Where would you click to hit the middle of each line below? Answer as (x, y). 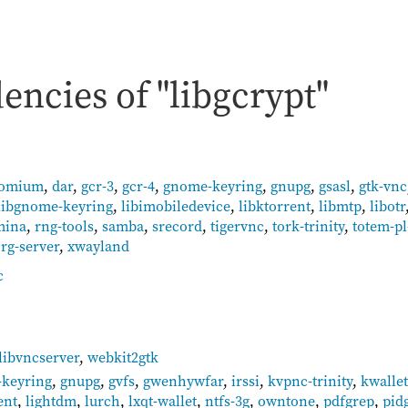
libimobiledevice (176, 206)
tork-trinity (308, 226)
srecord (177, 226)
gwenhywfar (184, 380)
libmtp (340, 206)
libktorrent (275, 206)
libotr (388, 206)
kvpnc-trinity (311, 380)
